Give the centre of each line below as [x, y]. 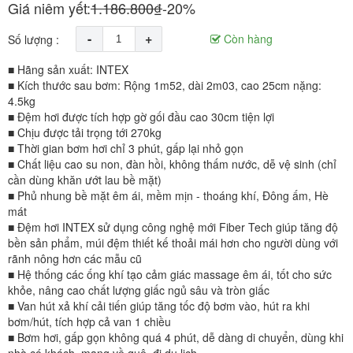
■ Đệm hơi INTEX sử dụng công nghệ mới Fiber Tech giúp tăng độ [173, 227]
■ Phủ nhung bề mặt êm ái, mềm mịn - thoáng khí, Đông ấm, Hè [168, 195]
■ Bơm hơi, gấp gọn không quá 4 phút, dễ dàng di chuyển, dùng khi [176, 337]
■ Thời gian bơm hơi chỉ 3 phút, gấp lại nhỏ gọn [126, 148]
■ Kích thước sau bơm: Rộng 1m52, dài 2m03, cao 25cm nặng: [165, 85]
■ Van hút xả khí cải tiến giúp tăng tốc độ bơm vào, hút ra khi [159, 306]
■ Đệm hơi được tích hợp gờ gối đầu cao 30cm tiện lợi [141, 117]
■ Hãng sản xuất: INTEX [68, 69]
